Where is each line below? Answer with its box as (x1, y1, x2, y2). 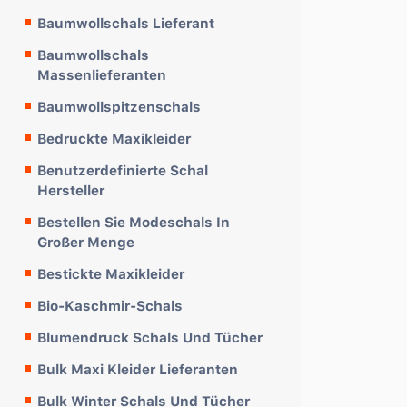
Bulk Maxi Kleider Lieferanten (37, 359, 238, 379)
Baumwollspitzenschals (37, 96, 201, 116)
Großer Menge (37, 232, 134, 252)
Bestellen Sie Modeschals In (37, 212, 230, 232)
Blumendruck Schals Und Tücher (37, 327, 263, 347)
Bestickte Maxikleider (37, 263, 184, 283)
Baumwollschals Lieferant (37, 13, 214, 33)
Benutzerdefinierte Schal (37, 160, 208, 180)
